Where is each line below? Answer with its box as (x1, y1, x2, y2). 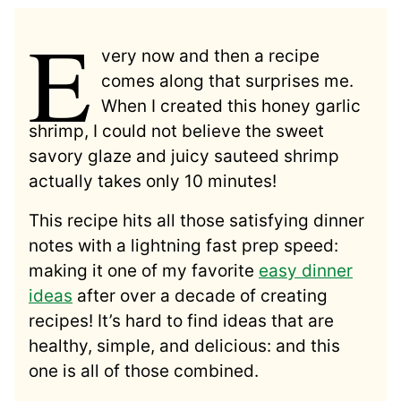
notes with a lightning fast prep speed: (29, 235, 338, 256)
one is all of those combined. (29, 360, 259, 381)
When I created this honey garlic (101, 95, 362, 116)
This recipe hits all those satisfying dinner (29, 209, 364, 231)
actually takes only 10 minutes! (29, 170, 277, 192)
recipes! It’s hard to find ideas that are (29, 310, 334, 331)
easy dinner (259, 260, 353, 281)
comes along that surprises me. (101, 70, 354, 91)
